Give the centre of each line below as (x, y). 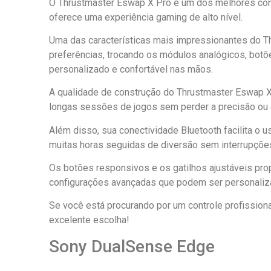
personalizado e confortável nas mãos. (131, 69)
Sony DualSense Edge (132, 246)
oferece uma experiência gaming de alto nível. (145, 17)
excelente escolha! (89, 220)
